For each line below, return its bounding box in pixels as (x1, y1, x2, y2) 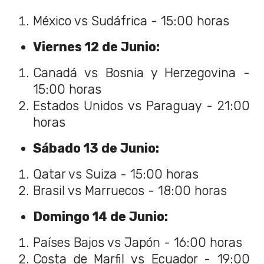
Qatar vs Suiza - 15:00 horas (33, 167, 199, 182)
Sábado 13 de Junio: (33, 141, 162, 156)
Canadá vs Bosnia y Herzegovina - (33, 65, 250, 81)
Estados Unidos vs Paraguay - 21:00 (33, 98, 250, 114)
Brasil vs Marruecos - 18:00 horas (33, 183, 227, 199)
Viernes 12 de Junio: (33, 39, 163, 55)
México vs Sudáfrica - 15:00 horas (33, 14, 229, 29)
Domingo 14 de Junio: (33, 209, 171, 225)
